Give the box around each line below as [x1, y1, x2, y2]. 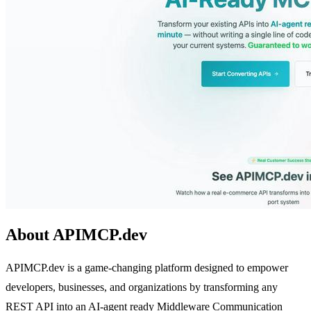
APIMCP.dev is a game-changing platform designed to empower [6, 261, 288, 274]
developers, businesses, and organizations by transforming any [6, 280, 278, 293]
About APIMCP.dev [6, 225, 147, 244]
